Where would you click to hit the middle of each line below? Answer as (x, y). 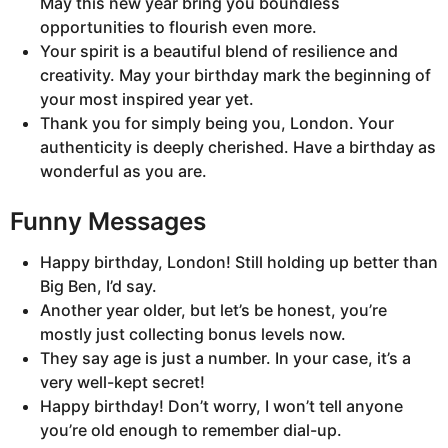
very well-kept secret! (122, 381)
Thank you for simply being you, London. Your (217, 123)
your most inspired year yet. (147, 99)
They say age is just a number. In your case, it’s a (225, 357)
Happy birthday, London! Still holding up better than (239, 261)
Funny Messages (108, 220)
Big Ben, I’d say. (98, 285)
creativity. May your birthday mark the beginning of (235, 75)
